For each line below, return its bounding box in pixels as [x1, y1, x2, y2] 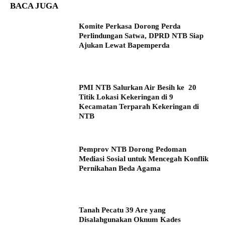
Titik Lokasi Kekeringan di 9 [79, 92, 174, 101]
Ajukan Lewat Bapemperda [79, 41, 170, 49]
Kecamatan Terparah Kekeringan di [79, 102, 199, 110]
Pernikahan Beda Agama [79, 164, 161, 172]
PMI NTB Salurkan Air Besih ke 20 [79, 83, 197, 91]
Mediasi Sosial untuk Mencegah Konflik [79, 154, 209, 163]
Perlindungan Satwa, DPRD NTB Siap [79, 31, 204, 40]
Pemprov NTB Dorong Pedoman [79, 145, 187, 153]
